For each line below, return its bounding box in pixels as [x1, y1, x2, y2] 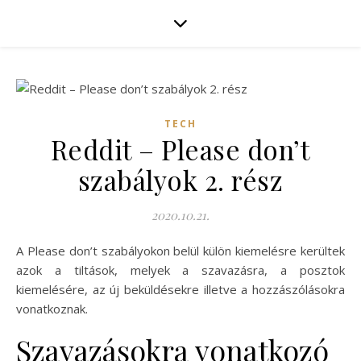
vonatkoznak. [16, 301, 88, 317]
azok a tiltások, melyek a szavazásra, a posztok [16, 262, 345, 278]
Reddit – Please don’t [50, 131, 311, 167]
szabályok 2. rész [77, 162, 284, 197]
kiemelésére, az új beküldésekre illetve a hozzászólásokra [16, 281, 345, 297]
